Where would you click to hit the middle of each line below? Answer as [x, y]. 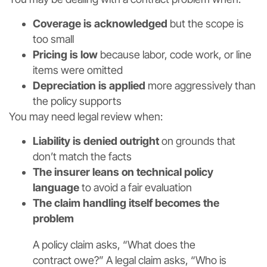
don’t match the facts [82, 156]
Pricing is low [65, 54]
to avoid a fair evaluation [136, 187]
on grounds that [197, 141]
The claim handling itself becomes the [126, 203]
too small [53, 39]
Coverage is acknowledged [100, 23]
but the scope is [206, 23]
